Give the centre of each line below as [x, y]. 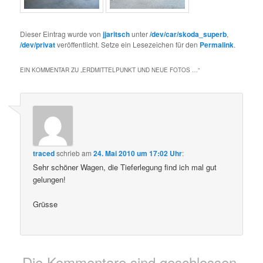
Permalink [217, 44]
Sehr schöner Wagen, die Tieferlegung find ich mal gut [125, 167]
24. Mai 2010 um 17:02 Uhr [138, 153]
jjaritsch [117, 34]
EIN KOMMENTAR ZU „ [51, 70]
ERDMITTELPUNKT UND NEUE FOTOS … [140, 70]
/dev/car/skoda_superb [188, 34]
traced [44, 153]
